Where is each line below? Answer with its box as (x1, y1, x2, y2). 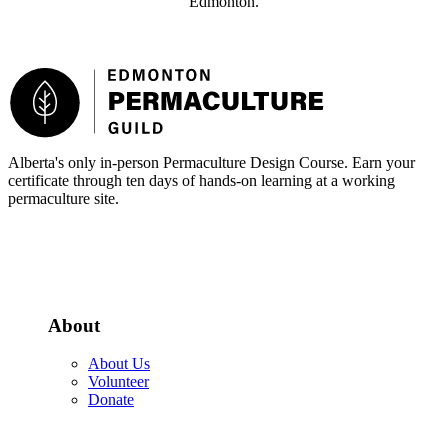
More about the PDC (8, 223, 140, 241)
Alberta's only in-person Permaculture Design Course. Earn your (8, 153, 415, 171)
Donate (88, 391, 134, 409)
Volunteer (88, 373, 149, 391)
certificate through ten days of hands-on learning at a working (8, 171, 395, 189)
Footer (7, 64, 76, 91)
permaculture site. (8, 189, 119, 207)
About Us (88, 355, 150, 373)
